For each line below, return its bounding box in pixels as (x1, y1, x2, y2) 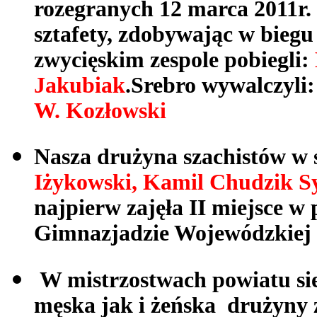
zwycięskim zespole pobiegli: (34, 47, 315, 72)
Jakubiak (34, 72, 125, 98)
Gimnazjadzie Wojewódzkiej (34, 221, 311, 246)
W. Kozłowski (34, 98, 166, 123)
